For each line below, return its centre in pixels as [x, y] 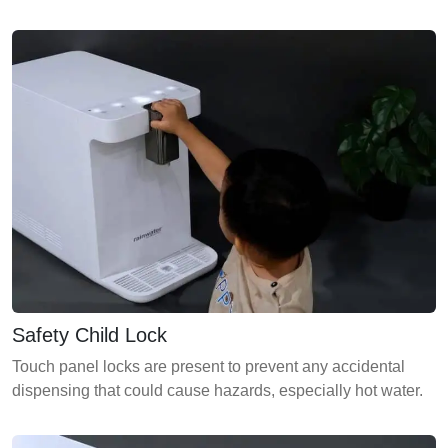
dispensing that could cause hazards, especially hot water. [217, 391]
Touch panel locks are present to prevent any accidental [208, 367]
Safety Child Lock [89, 335]
